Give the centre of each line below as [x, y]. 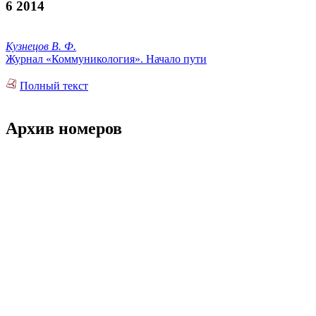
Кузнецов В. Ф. [41, 47]
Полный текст [54, 86]
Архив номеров [64, 129]
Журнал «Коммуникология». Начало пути [106, 59]
